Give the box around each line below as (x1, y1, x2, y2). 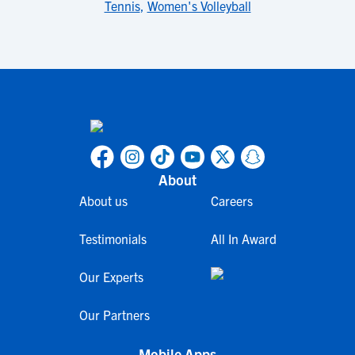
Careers (210, 193, 253, 208)
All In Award (210, 231, 277, 246)
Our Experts (78, 269, 143, 284)
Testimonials (78, 231, 147, 246)
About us (78, 193, 128, 208)
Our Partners (78, 307, 150, 323)
